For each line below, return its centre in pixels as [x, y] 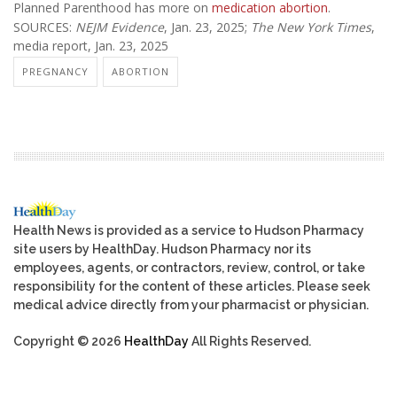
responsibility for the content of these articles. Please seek [192, 286]
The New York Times [311, 27]
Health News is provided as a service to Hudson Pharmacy [189, 230]
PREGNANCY [55, 71]
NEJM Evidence [120, 27]
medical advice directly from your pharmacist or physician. [191, 304]
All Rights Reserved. [250, 341]
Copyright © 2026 [69, 341]
